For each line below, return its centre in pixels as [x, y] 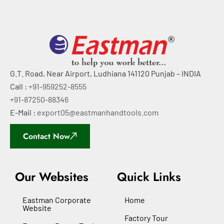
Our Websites [52, 176]
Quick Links [149, 176]
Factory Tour [146, 217]
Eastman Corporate [57, 199]
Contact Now [46, 136]
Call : [19, 86]
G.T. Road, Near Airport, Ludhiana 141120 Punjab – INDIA [105, 73]
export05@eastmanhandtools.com [98, 112]
